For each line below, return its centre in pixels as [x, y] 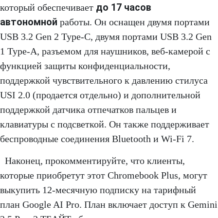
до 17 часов [124, 7]
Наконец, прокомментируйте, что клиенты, [95, 160]
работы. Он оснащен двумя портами [134, 22]
